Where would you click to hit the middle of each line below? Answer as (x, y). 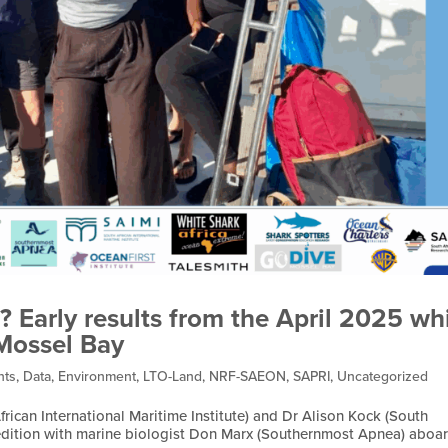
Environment (97, 376)
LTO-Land (173, 376)
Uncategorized (383, 376)
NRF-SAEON (248, 376)
